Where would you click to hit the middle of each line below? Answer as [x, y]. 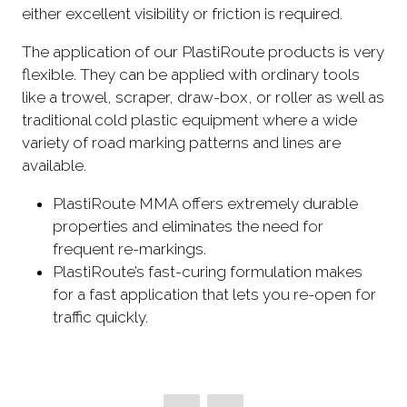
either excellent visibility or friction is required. [182, 14]
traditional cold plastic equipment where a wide [189, 120]
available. [56, 166]
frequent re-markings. [134, 249]
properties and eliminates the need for [189, 227]
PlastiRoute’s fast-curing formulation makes [208, 272]
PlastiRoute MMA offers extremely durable [206, 204]
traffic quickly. [103, 318]
